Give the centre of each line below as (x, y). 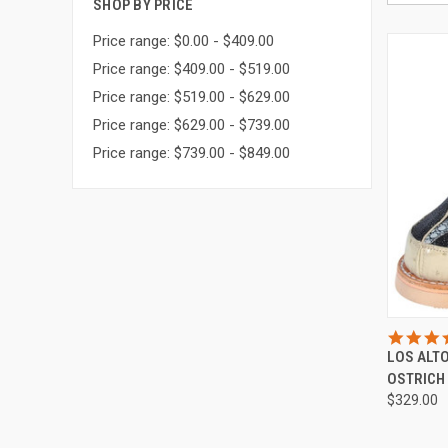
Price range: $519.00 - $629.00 (191, 96)
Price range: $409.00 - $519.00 (191, 68)
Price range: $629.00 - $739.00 (191, 124)
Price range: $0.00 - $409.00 (183, 40)
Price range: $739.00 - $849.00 (191, 152)
